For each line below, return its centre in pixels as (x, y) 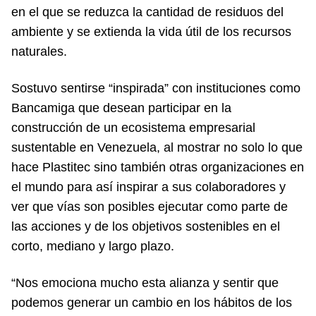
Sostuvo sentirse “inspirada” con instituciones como (156, 88)
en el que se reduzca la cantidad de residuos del (147, 12)
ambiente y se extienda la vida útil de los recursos (151, 31)
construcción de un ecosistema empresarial (133, 127)
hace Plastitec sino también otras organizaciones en (158, 167)
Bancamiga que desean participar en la (121, 108)
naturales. (39, 51)
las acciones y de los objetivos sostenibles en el (146, 226)
